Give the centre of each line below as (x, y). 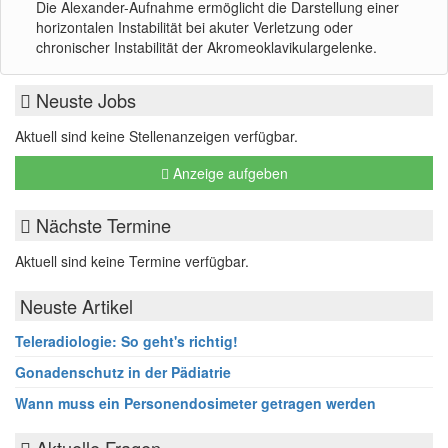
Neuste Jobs (83, 100)
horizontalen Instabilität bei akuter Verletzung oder (194, 27)
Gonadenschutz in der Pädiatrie (123, 372)
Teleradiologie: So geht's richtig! (126, 341)
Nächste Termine (101, 225)
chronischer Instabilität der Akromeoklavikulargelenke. (206, 47)
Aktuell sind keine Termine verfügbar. (132, 261)
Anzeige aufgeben (228, 173)
